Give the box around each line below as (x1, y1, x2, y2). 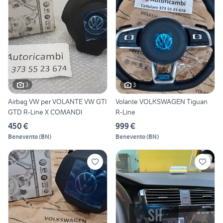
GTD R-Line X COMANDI (8, 108, 82, 117)
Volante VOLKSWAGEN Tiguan (115, 97, 208, 107)
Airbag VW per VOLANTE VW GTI (8, 97, 107, 107)
